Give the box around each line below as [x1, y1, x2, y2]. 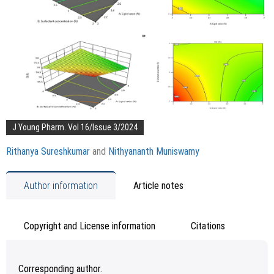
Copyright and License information [24, 220, 155, 232]
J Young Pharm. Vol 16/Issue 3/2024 [12, 122, 138, 132]
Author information [24, 180, 98, 191]
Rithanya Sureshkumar [6, 146, 90, 157]
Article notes [133, 180, 183, 191]
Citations [191, 220, 225, 232]
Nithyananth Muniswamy [108, 146, 199, 157]
